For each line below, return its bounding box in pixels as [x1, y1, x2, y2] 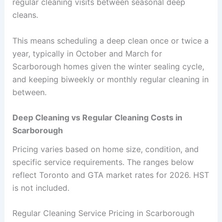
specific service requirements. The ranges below [12, 157, 194, 167]
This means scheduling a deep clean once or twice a [12, 35, 209, 46]
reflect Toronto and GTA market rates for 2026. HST [12, 169, 209, 180]
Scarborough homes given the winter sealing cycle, [12, 61, 204, 71]
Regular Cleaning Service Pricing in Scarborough [12, 208, 194, 219]
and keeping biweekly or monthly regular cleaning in [12, 74, 209, 84]
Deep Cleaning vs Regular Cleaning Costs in [12, 112, 182, 123]
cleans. [12, 10, 38, 20]
